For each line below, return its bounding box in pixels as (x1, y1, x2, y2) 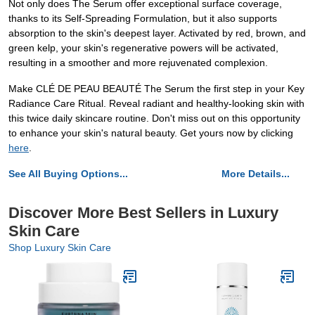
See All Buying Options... (8, 168, 128, 179)
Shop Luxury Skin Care (8, 242, 111, 253)
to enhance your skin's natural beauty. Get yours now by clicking (8, 127, 293, 139)
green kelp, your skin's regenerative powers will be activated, (8, 42, 278, 53)
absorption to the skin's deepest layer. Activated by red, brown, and (8, 27, 306, 39)
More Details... (221, 168, 290, 179)
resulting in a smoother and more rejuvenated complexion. (8, 57, 268, 68)
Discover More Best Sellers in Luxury (8, 204, 278, 221)
